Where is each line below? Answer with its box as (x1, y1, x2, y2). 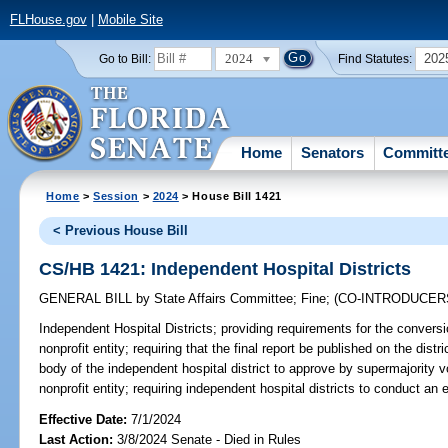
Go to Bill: (98, 52, 151, 65)
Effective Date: (39, 411, 132, 427)
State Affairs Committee (150, 291, 294, 307)
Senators (301, 143, 365, 161)
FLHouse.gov (9, 12, 87, 28)
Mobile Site (97, 12, 163, 28)
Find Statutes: (338, 52, 413, 65)
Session (93, 189, 140, 202)
